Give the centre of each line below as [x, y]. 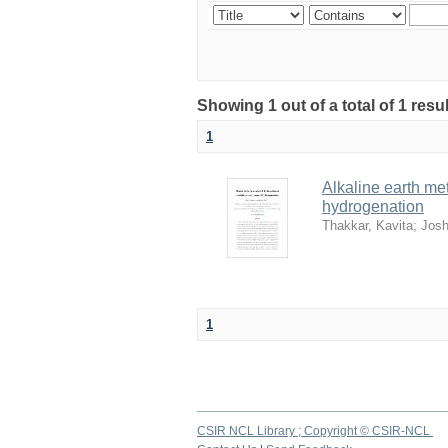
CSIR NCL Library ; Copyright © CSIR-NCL [315, 431]
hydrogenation [373, 206]
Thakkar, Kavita [367, 225]
